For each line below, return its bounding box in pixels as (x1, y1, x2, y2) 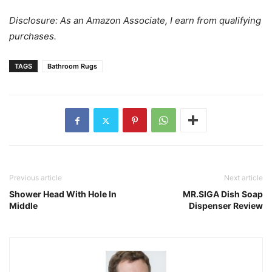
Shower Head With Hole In (9, 189, 117, 200)
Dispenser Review (189, 200, 263, 211)
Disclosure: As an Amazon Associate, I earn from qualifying (9, 15, 261, 27)
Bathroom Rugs (47, 62, 97, 71)
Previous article (9, 173, 62, 183)
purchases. (9, 30, 56, 42)
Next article (224, 173, 263, 183)
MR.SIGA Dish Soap (183, 189, 263, 200)
